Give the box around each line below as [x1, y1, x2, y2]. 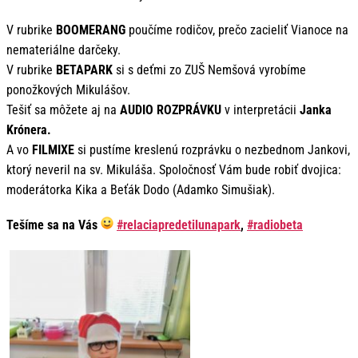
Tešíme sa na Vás [6, 217, 101, 233]
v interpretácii [221, 101, 296, 117]
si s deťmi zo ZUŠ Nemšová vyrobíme [113, 62, 306, 78]
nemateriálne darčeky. [6, 42, 121, 58]
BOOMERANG [56, 22, 125, 38]
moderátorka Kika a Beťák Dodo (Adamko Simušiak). [6, 181, 275, 197]
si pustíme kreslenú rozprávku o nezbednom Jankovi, [74, 141, 350, 157]
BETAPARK [53, 62, 113, 78]
